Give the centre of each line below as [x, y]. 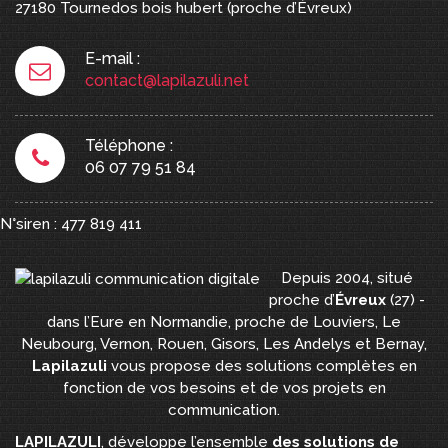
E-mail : [112, 58]
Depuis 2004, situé [346, 278]
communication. [224, 410]
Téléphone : [129, 145]
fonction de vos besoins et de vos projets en [224, 388]
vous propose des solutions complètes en [263, 366]
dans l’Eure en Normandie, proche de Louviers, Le [224, 322]
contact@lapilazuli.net [167, 80]
